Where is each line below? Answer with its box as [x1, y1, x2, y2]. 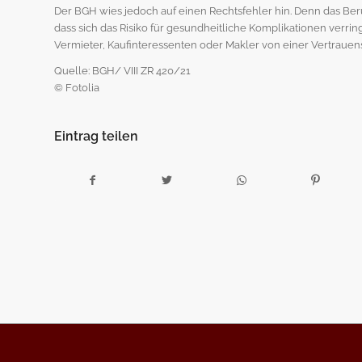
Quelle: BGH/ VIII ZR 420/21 [54, 64, 191, 77]
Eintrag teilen [54, 128, 138, 144]
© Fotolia [54, 81, 99, 94]
